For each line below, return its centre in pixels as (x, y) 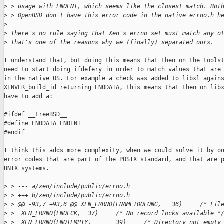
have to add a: (28, 97)
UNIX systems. (27, 169)
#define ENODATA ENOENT (42, 124)
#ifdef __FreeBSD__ (35, 115)
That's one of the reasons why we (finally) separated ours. (111, 43)
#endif (14, 133)
